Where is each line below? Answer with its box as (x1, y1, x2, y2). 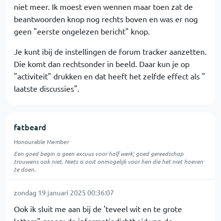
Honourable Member (14, 138, 70, 146)
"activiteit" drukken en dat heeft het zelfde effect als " (14, 71, 205, 81)
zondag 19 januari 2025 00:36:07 (14, 188, 114, 197)
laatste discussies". (14, 83, 79, 93)
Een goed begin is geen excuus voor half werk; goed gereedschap (14, 149, 184, 157)
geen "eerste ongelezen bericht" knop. (14, 26, 150, 36)
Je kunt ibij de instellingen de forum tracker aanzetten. (14, 46, 207, 56)
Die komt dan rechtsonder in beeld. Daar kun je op (14, 59, 189, 69)
